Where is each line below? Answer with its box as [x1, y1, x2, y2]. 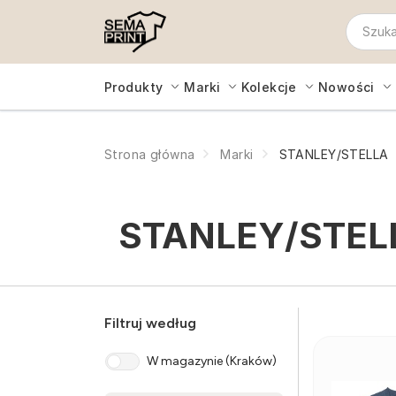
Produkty [104, 79, 164, 95]
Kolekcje [241, 79, 297, 95]
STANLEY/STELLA [278, 146, 389, 162]
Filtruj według [104, 315, 196, 331]
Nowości [317, 79, 375, 95]
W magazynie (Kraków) [147, 354, 277, 369]
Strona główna [104, 146, 195, 162]
